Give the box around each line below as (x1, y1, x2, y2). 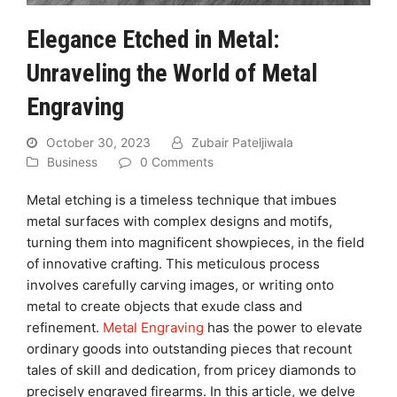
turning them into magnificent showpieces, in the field (27, 233, 364, 251)
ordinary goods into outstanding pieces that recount (27, 339, 352, 357)
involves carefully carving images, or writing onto (27, 276, 334, 293)
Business (47, 154, 97, 169)
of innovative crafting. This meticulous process (27, 254, 320, 272)
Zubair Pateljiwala (191, 135, 293, 150)
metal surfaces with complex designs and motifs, (27, 212, 332, 230)
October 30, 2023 (46, 135, 151, 150)
